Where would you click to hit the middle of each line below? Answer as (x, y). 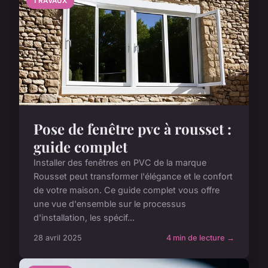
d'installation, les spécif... (84, 217)
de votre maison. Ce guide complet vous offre (127, 190)
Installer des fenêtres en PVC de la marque (120, 162)
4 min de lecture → (200, 237)
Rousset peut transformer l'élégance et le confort (133, 176)
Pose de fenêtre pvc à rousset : (133, 128)
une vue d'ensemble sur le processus (110, 203)
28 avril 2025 (58, 237)
